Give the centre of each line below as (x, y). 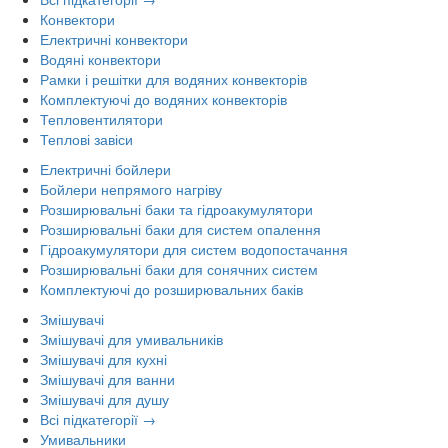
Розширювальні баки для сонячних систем (179, 269)
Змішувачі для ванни (107, 379)
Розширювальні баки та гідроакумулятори (176, 209)
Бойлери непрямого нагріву (131, 189)
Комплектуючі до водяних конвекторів (163, 99)
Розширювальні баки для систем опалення (180, 229)
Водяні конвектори (100, 59)
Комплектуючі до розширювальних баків (171, 289)
